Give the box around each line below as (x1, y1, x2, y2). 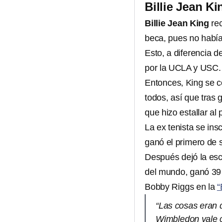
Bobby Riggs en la (145, 182, 217, 192)
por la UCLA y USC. (145, 63, 221, 73)
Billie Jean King (145, 18, 212, 28)
